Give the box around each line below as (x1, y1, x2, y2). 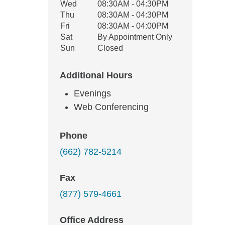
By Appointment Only (97, 33, 172, 41)
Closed (97, 44, 123, 52)
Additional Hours (60, 70, 133, 80)
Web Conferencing (74, 102, 149, 112)
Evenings (74, 88, 111, 98)
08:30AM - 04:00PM (97, 22, 168, 30)
